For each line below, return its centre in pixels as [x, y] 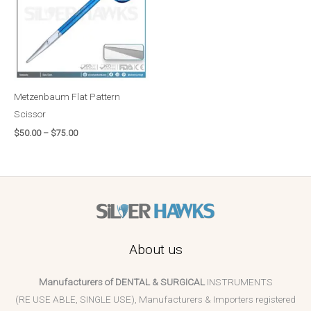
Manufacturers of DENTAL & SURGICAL [121, 282]
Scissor [30, 114]
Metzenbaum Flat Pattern [67, 97]
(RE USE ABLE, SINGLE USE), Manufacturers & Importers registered [155, 300]
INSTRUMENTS [238, 282]
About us [155, 250]
